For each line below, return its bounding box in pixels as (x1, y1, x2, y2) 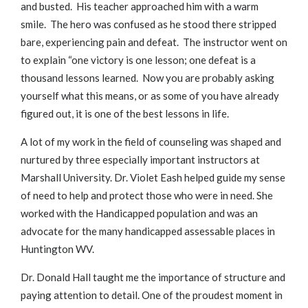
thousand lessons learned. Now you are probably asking (21, 71, 274, 85)
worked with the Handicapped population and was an (21, 207, 258, 220)
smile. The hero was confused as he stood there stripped (21, 18, 276, 31)
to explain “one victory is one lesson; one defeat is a (21, 54, 256, 67)
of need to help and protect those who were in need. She (21, 189, 273, 202)
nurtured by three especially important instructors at (21, 153, 260, 166)
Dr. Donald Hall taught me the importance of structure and (21, 271, 285, 284)
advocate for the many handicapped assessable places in (21, 225, 275, 238)
